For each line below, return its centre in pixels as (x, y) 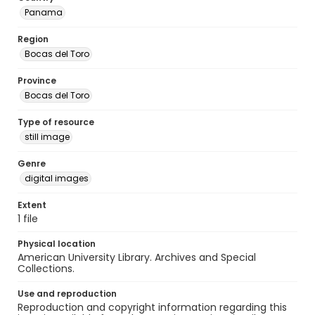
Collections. (46, 269)
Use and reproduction (67, 294)
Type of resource (56, 122)
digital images (57, 178)
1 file (28, 219)
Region (33, 39)
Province (37, 81)
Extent (32, 205)
